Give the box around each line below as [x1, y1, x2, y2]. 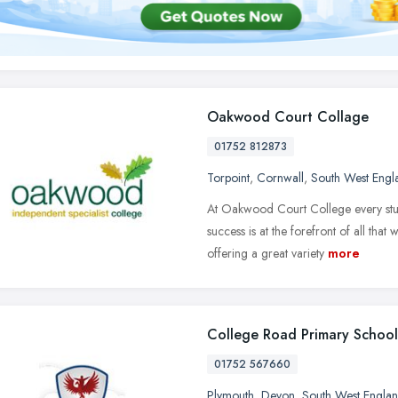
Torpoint [207, 168, 250, 187]
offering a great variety [207, 243, 324, 262]
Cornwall [257, 168, 304, 187]
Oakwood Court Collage [207, 106, 369, 127]
